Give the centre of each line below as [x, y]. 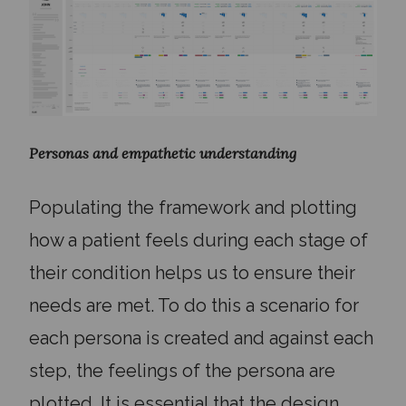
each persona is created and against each [201, 338]
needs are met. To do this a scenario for [194, 305]
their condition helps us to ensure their [192, 272]
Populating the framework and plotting [193, 207]
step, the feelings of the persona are [182, 370]
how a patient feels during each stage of [198, 240]
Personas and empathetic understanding [163, 153]
